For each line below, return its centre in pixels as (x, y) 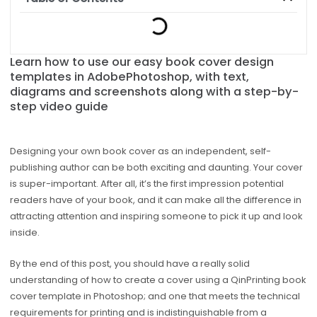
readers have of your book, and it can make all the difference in (155, 200)
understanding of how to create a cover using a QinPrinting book (158, 279)
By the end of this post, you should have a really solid (129, 263)
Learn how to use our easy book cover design (142, 62)
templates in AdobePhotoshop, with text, (129, 77)
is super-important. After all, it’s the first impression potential (146, 184)
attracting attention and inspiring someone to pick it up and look (156, 217)
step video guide (59, 107)
